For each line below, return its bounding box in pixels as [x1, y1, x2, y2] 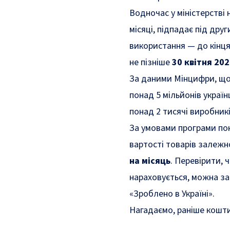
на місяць [129, 155, 170, 167]
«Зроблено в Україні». [129, 187, 215, 200]
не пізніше [129, 56, 172, 69]
